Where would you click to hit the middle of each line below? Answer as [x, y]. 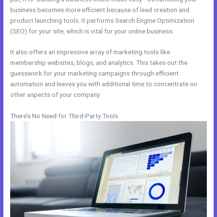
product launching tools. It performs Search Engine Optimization [102, 20]
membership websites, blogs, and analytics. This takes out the [99, 63]
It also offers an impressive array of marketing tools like [90, 52]
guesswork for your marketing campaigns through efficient [95, 73]
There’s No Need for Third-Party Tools [64, 116]
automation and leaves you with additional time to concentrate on [104, 84]
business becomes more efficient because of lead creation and [100, 9]
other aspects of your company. [56, 95]
